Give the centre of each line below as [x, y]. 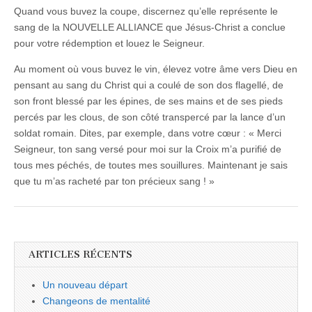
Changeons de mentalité [96, 301]
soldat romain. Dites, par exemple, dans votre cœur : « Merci [148, 133]
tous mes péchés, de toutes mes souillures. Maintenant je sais [151, 165]
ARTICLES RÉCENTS [80, 254]
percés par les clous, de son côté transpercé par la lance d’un [150, 117]
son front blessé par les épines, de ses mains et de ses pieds [148, 101]
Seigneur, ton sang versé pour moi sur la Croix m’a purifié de [148, 149]
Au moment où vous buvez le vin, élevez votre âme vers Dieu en [156, 69]
